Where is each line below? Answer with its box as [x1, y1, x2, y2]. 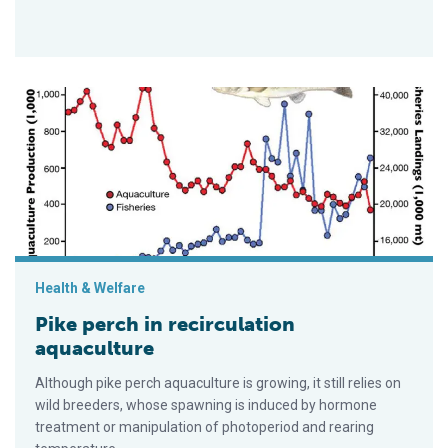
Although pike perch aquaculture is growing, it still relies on [35, 374, 401, 391]
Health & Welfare [35, 279, 145, 296]
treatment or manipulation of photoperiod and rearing [35, 418, 374, 435]
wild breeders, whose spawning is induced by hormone [35, 396, 377, 413]
